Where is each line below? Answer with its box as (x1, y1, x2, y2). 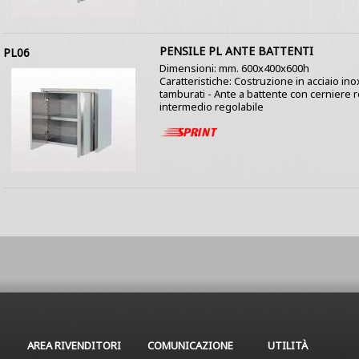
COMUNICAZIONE (147, 338, 233, 353)
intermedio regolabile (159, 99, 264, 114)
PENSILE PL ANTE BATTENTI (159, 43, 313, 58)
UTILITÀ (268, 338, 308, 353)
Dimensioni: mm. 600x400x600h (159, 61, 309, 75)
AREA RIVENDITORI (27, 338, 121, 353)
